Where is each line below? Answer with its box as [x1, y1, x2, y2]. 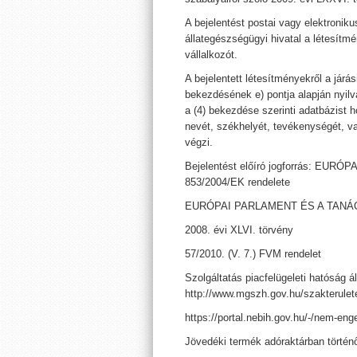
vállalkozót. [185, 49, 237, 61]
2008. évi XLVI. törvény [185, 224, 293, 236]
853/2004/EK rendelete [185, 176, 290, 188]
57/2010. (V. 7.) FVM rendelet [185, 248, 321, 260]
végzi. [185, 136, 213, 148]
